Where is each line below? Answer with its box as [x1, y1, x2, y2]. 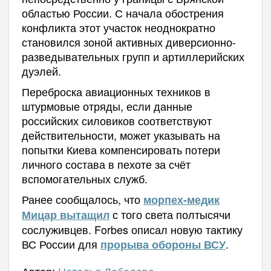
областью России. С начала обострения [21, 4, 224, 21]
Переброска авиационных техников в [21, 83, 211, 99]
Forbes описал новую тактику [94, 221, 243, 237]
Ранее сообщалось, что [21, 191, 143, 207]
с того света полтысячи [109, 206, 230, 222]
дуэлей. [21, 62, 61, 79]
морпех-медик [143, 191, 220, 207]
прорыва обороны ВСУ [100, 236, 226, 252]
